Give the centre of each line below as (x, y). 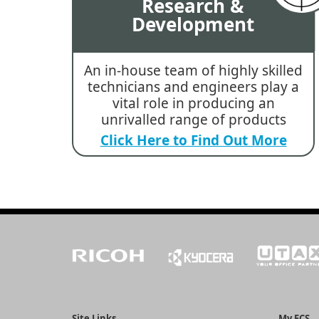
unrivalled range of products (193, 120)
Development (193, 25)
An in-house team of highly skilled (194, 71)
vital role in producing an (193, 104)
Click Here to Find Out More (193, 141)
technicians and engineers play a (194, 87)
